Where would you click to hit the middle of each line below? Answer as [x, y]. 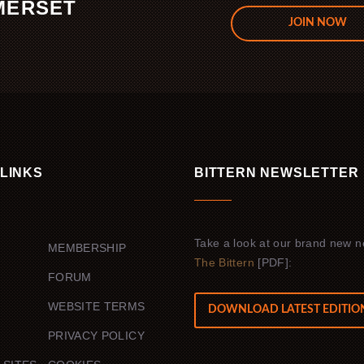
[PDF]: [273, 262]
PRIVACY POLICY [96, 335]
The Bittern [224, 262]
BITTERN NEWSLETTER [277, 172]
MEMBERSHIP [87, 247]
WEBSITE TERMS [97, 306]
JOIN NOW [317, 23]
